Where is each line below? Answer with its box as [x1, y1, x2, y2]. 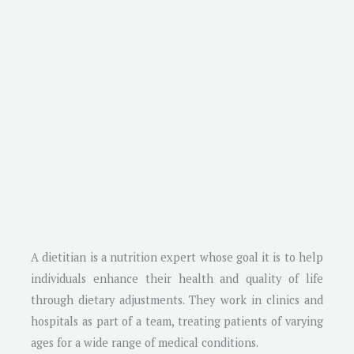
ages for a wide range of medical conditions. [31, 334, 258, 350]
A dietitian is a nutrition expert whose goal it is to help [31, 249, 323, 265]
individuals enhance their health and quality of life [31, 270, 323, 286]
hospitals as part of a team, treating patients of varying [31, 313, 323, 329]
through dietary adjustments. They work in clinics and [31, 292, 323, 307]
